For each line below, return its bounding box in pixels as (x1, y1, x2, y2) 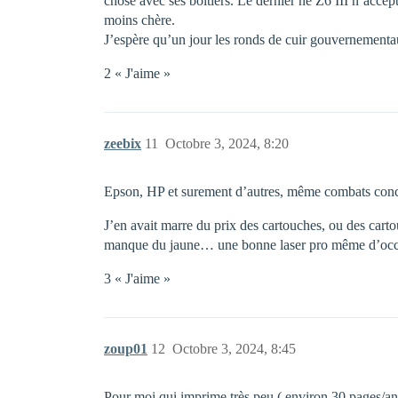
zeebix (104, 136, 141, 151)
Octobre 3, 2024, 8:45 (172, 341, 296, 356)
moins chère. (104, 12, 175, 28)
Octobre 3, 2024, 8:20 (165, 136, 289, 151)
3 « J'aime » (104, 271, 171, 286)
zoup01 (104, 341, 147, 356)
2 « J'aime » (104, 66, 171, 81)
